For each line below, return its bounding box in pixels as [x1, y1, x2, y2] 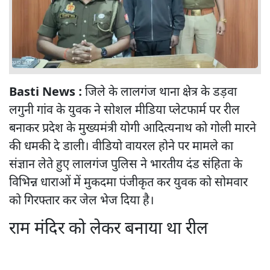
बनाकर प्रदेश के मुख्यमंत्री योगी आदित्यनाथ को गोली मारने [9, 121, 256, 137]
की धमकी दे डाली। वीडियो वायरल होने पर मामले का [9, 139, 233, 155]
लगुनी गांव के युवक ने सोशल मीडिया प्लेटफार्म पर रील [9, 102, 240, 119]
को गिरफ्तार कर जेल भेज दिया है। [9, 193, 154, 209]
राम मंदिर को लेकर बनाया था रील [9, 218, 208, 240]
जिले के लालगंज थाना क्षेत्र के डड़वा [82, 84, 237, 101]
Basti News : [9, 84, 82, 101]
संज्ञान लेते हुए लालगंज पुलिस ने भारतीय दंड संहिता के [9, 157, 242, 173]
